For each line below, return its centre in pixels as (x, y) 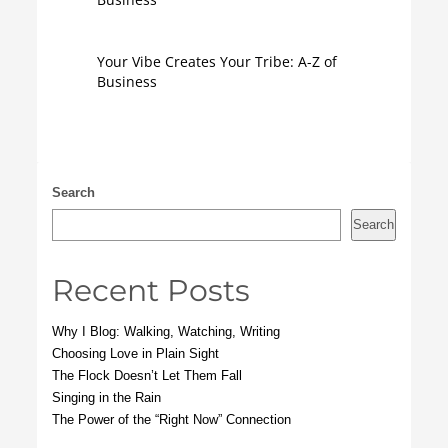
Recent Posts (151, 290)
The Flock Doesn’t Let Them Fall (147, 375)
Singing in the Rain (107, 397)
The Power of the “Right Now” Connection (172, 419)
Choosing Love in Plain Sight (136, 353)
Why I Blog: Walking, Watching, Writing (166, 331)
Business (127, 81)
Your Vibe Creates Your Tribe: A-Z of (217, 61)
